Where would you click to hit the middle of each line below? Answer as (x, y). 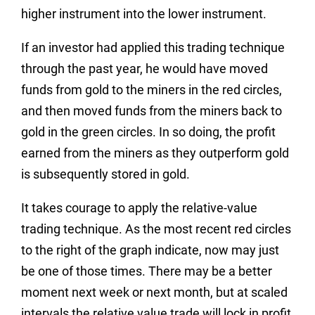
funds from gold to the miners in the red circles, (152, 89)
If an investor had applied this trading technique (153, 47)
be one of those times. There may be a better (147, 271)
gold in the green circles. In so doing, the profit (148, 131)
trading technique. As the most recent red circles (156, 229)
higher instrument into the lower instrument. (144, 13)
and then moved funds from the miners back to (152, 110)
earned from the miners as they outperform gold (155, 153)
